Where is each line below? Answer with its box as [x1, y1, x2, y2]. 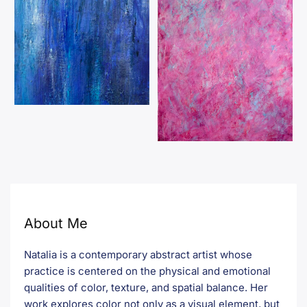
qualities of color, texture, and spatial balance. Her [24, 280, 268, 294]
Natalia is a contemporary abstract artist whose [24, 247, 252, 261]
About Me [24, 214, 88, 232]
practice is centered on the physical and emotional [24, 264, 271, 278]
